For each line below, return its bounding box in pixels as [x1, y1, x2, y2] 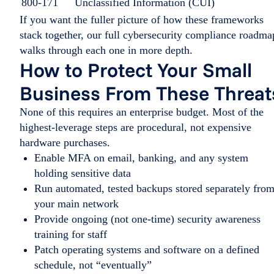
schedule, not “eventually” [34, 258, 152, 271]
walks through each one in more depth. [20, 43, 193, 56]
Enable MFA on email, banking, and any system [34, 151, 248, 164]
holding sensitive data [34, 166, 131, 179]
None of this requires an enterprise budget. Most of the [20, 105, 264, 118]
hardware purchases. [20, 136, 110, 149]
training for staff [34, 228, 107, 240]
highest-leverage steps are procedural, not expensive [20, 120, 251, 133]
